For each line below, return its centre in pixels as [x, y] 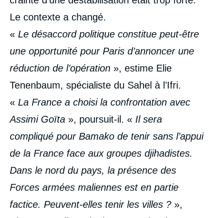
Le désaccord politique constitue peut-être [109, 34]
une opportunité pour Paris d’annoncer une [102, 51]
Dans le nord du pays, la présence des [93, 170]
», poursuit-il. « [102, 119]
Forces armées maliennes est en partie [94, 187]
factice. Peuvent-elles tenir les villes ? [92, 204]
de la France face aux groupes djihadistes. [101, 153]
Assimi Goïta [39, 119]
